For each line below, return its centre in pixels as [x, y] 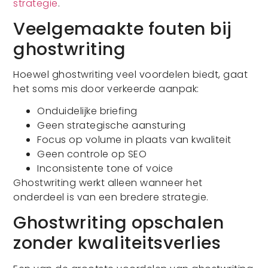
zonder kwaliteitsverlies [117, 243]
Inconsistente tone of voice [105, 169]
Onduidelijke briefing [87, 111]
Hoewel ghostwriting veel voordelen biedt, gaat [131, 75]
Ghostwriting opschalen [119, 223]
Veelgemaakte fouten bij [123, 28]
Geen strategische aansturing [112, 126]
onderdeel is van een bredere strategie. [111, 197]
